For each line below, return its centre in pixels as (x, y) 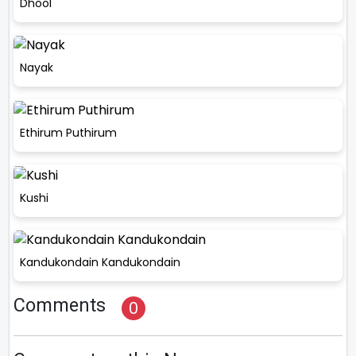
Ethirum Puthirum (68, 132)
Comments (60, 306)
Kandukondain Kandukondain (100, 263)
